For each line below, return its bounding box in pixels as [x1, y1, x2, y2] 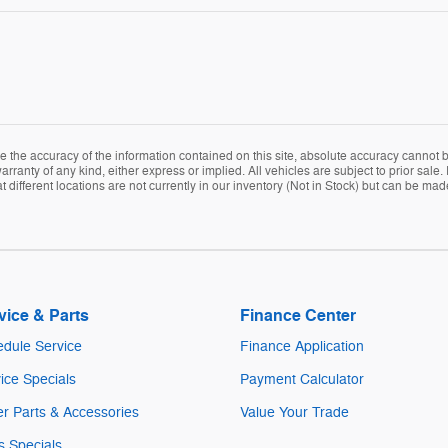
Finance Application [240, 337, 364, 355]
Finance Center [240, 305, 356, 326]
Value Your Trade [240, 403, 349, 421]
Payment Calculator [240, 370, 364, 388]
